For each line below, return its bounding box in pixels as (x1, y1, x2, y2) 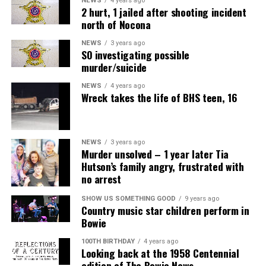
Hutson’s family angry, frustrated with (81, 159, 244, 175)
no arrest (81, 171, 121, 187)
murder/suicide (81, 59, 147, 75)
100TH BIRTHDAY (81, 237, 135, 246)
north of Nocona (81, 17, 151, 33)
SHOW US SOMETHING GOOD (81, 195, 176, 203)
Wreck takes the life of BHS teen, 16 (81, 90, 237, 106)
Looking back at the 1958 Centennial (81, 245, 239, 261)
